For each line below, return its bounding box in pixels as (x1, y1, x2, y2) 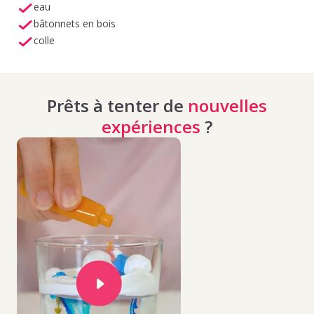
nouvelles (188, 93, 267, 117)
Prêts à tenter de (47, 93, 188, 117)
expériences (102, 114, 200, 138)
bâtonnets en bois (34, 16, 116, 30)
